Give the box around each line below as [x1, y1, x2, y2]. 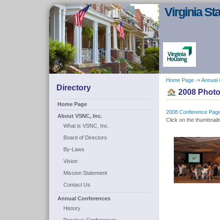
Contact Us [63, 182, 90, 188]
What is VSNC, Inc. [63, 123, 109, 129]
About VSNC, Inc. [57, 113, 102, 119]
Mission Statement [63, 170, 107, 176]
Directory [56, 83, 91, 92]
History [63, 205, 81, 211]
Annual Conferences [57, 195, 110, 201]
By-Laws [63, 146, 84, 152]
